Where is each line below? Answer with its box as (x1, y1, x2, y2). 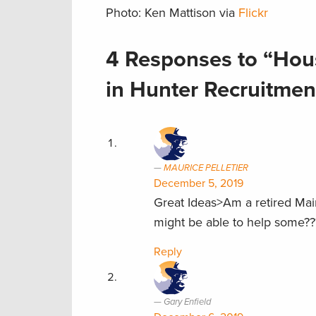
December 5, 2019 (154, 176, 243, 190)
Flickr (238, 4, 268, 20)
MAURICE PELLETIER (164, 162, 248, 174)
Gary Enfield (164, 296, 211, 308)
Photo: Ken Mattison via (106, 4, 238, 20)
